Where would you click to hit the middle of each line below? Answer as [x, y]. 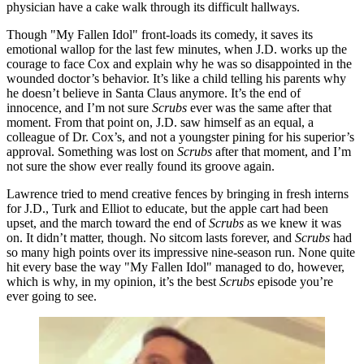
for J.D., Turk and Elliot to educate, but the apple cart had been [167, 208]
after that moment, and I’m [282, 151]
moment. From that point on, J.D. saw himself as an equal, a [160, 122]
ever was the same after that [259, 107]
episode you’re [294, 281]
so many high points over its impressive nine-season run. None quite [181, 252]
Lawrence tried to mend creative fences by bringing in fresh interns [178, 193]
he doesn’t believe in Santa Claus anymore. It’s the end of [154, 93]
